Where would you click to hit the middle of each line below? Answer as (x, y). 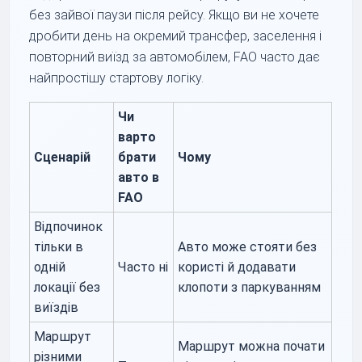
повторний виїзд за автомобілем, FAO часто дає (175, 57)
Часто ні (143, 267)
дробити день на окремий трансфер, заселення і (176, 36)
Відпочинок (69, 226)
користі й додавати (237, 267)
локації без (67, 287)
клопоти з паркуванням (250, 287)
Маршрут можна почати (252, 346)
